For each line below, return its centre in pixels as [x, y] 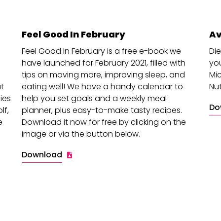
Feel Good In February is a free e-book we [101, 51]
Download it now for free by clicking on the [104, 122]
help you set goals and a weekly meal [94, 98]
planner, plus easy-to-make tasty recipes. [102, 110]
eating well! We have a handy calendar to [102, 87]
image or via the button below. [81, 134]
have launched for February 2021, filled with [103, 63]
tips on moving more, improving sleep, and [103, 75]
